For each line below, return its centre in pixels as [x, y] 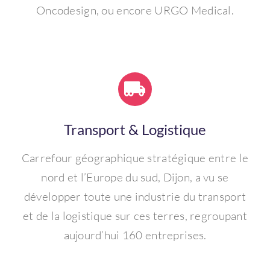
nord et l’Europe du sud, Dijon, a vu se [135, 177]
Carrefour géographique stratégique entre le [135, 158]
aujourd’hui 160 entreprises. [135, 235]
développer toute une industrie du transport [135, 196]
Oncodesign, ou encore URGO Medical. [135, 10]
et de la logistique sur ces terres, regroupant [135, 215]
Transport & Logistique [135, 129]
